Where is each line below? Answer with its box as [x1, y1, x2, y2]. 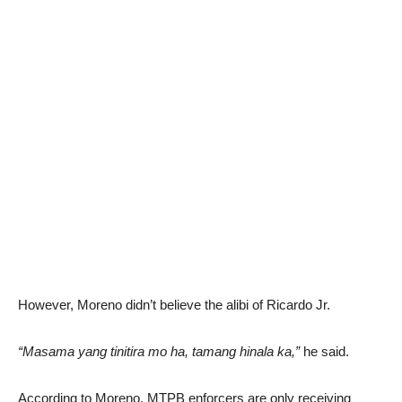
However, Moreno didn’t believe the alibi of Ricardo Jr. [18, 297, 330, 312]
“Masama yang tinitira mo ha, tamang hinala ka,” [18, 344, 300, 359]
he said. [300, 344, 349, 359]
